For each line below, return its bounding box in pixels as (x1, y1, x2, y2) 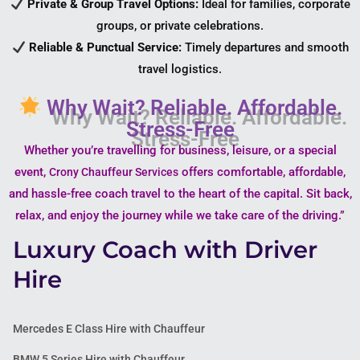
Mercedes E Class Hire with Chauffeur (13, 321, 205, 335)
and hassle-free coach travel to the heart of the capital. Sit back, (8, 186, 352, 201)
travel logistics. (138, 62, 222, 77)
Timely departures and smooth (181, 40, 349, 55)
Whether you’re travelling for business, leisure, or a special (23, 142, 337, 157)
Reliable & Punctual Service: (28, 40, 182, 55)
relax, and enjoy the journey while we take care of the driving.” (15, 207, 345, 223)
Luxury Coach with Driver (13, 235, 317, 264)
